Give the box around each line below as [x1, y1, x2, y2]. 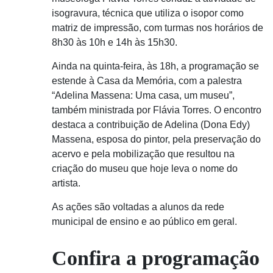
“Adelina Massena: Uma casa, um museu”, [52, 90, 235, 101]
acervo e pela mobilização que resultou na [52, 149, 235, 159]
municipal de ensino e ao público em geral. [52, 216, 237, 227]
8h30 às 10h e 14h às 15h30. [52, 37, 177, 48]
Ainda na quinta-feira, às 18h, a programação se [52, 61, 259, 71]
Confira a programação [52, 247, 260, 270]
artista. [52, 178, 80, 188]
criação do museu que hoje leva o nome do [52, 163, 238, 174]
